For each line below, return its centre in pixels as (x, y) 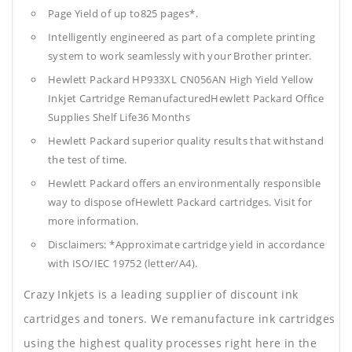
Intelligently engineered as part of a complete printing (181, 37)
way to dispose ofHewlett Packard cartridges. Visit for (180, 202)
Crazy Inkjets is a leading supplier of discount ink (161, 295)
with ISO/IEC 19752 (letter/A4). (123, 264)
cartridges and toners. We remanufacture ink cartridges (180, 319)
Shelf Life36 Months (141, 117)
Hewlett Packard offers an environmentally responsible (185, 183)
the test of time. (88, 160)
